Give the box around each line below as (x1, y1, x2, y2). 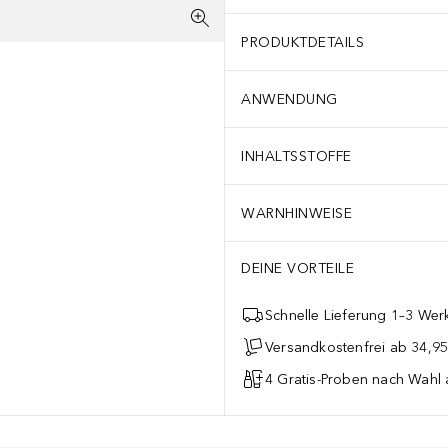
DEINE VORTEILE (241, 260, 354, 277)
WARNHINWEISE (241, 204, 352, 222)
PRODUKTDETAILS (241, 33, 364, 51)
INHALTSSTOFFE (241, 147, 352, 165)
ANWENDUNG (241, 90, 338, 108)
